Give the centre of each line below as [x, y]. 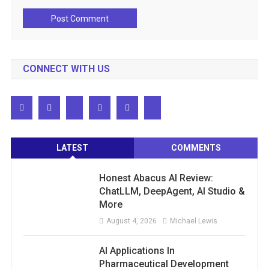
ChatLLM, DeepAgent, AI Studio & [172, 192]
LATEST [73, 148]
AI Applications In [137, 251]
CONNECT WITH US [66, 69]
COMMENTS [196, 148]
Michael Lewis [193, 221]
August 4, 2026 [131, 221]
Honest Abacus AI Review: [156, 178]
